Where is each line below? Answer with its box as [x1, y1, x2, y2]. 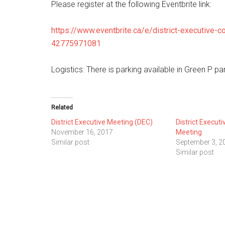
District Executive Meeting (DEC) [51, 118, 153, 126]
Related [51, 104, 73, 111]
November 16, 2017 [51, 128, 113, 136]
